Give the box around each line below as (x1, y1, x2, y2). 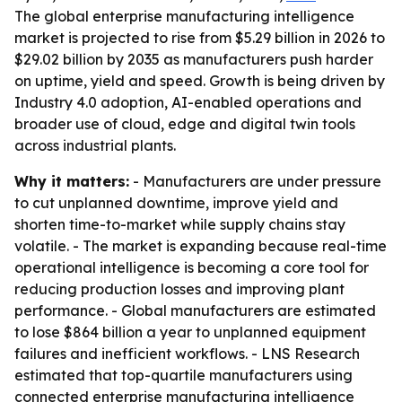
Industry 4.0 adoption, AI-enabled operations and (14, 93, 362, 111)
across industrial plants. (14, 136, 176, 154)
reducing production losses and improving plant (14, 280, 345, 298)
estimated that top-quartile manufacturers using (14, 366, 353, 384)
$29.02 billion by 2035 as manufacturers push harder (14, 50, 373, 68)
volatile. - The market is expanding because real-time (14, 237, 387, 255)
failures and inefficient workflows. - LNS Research (14, 345, 360, 363)
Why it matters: (14, 172, 129, 190)
